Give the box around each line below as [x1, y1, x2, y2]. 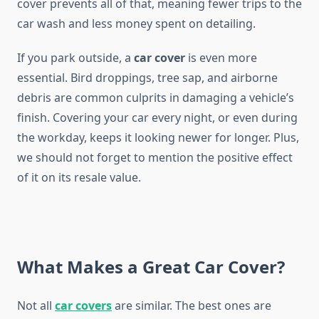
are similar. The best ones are [112, 298, 271, 314]
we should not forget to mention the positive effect [17, 150, 293, 166]
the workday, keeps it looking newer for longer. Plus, [17, 130, 299, 146]
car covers [55, 298, 112, 314]
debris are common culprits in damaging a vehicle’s [17, 90, 294, 106]
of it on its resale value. [17, 169, 141, 186]
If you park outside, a [17, 50, 134, 66]
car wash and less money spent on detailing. [17, 16, 256, 32]
